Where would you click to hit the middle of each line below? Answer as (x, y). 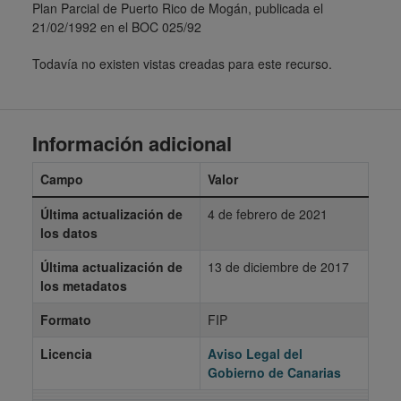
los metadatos (84, 286)
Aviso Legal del (255, 354)
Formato (66, 320)
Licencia (66, 354)
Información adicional (132, 143)
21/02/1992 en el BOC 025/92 (117, 27)
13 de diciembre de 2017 (278, 267)
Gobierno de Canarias (274, 372)
